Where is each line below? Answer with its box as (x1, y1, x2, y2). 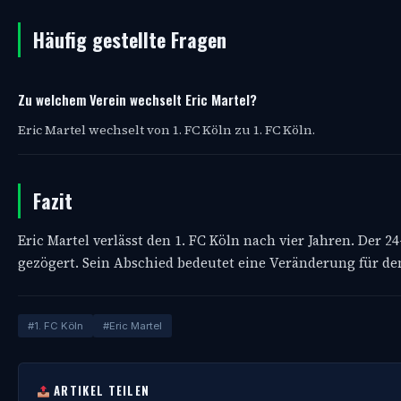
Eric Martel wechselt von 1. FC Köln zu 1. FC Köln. (18, 121, 315, 140)
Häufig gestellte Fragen (33, 25, 226, 55)
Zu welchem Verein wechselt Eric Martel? (18, 90, 257, 110)
